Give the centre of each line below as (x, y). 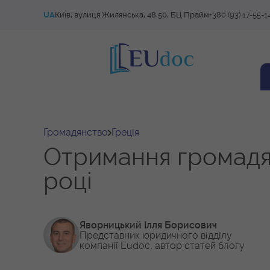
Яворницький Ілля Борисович (148, 225)
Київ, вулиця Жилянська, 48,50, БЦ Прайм (132, 15)
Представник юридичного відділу (156, 235)
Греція (125, 132)
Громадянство (76, 132)
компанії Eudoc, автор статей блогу (162, 245)
